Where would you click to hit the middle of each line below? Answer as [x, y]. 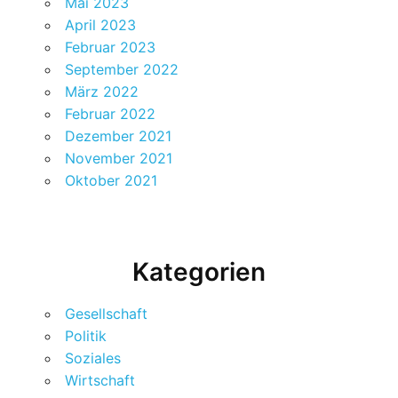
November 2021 [119, 159]
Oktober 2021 [111, 181]
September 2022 [122, 70]
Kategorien [199, 272]
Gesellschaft [107, 314]
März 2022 [102, 92]
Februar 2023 [111, 48]
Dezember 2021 [119, 136]
